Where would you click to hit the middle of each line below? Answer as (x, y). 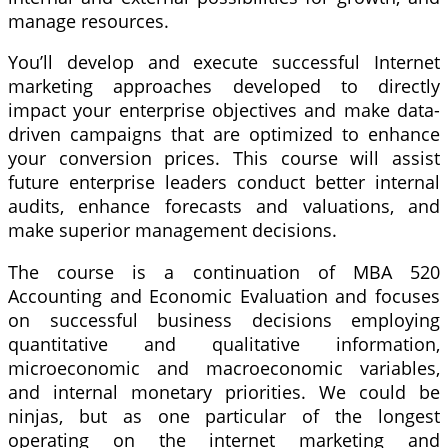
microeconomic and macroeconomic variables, (224, 367)
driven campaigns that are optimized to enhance (224, 134)
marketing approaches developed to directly (224, 86)
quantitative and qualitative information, (224, 343)
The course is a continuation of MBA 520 (224, 271)
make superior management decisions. (172, 230)
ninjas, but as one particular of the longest (224, 415)
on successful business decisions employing (224, 319)
